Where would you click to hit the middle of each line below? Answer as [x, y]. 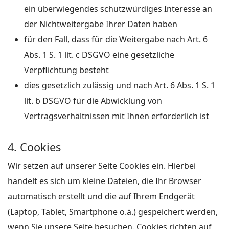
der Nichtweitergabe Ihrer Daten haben [101, 24]
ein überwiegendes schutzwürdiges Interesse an [118, 9]
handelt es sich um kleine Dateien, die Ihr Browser [105, 181]
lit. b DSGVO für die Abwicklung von [93, 101]
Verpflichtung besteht [66, 70]
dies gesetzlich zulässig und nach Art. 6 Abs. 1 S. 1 [120, 85]
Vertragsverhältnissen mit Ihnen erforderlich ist [117, 116]
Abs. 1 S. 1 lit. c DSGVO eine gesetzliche [99, 55]
